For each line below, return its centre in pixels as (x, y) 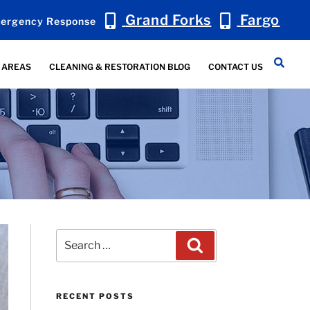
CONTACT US (236, 66)
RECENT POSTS (95, 297)
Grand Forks (168, 20)
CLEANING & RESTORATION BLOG (120, 66)
